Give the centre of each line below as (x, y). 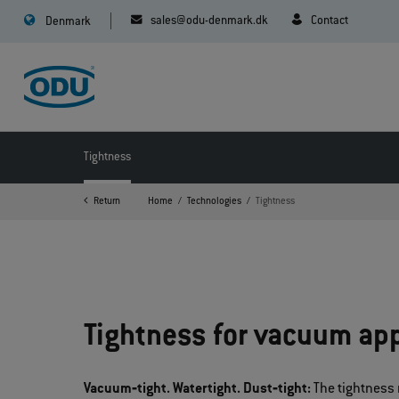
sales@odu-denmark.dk (209, 21)
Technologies (215, 202)
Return (107, 202)
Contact (330, 21)
